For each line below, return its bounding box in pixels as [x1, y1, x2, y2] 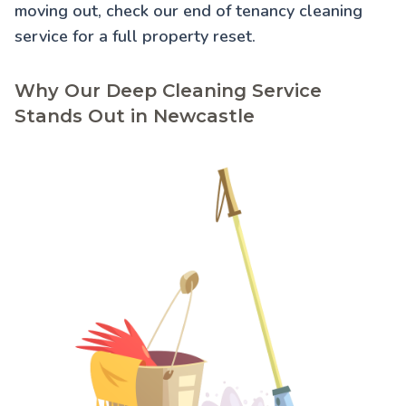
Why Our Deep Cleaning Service [14, 80, 322, 102]
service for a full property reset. [14, 25, 256, 48]
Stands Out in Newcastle [14, 105, 255, 128]
